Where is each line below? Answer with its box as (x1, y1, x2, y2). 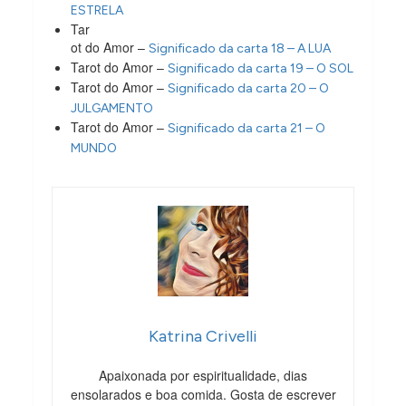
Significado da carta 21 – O (168, 120, 326, 136)
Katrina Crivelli (149, 325, 257, 346)
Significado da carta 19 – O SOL (168, 60, 354, 76)
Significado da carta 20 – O (168, 80, 330, 96)
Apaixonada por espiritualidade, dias (99, 365, 307, 384)
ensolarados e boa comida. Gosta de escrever (70, 384, 336, 403)
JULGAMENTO (71, 100, 154, 116)
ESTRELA (71, 2, 124, 18)
